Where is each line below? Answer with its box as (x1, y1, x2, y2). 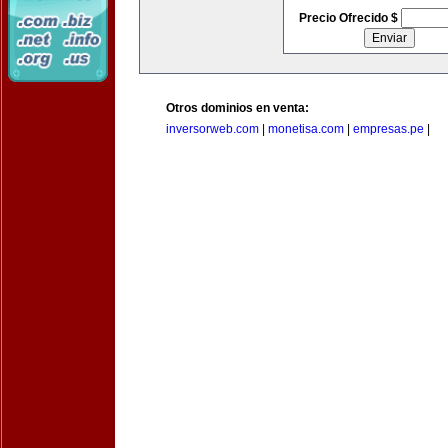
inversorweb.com (166, 122, 259, 136)
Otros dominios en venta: (166, 101, 309, 115)
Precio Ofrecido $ (298, 11, 401, 25)
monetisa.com (268, 122, 344, 136)
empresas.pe (353, 122, 424, 136)
